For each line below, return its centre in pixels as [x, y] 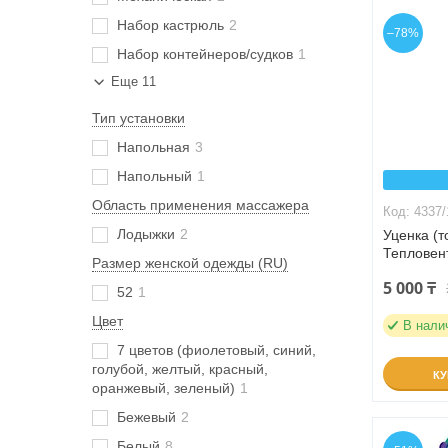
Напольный [154, 176]
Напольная [153, 147]
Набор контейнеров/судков [205, 54]
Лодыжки [146, 234]
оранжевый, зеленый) [163, 388]
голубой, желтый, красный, [180, 369]
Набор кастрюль [170, 25]
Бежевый [146, 417]
